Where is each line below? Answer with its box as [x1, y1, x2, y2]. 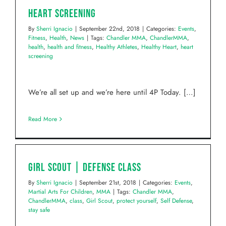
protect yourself [117, 196, 156, 206]
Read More [28, 115, 57, 124]
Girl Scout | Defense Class [28, 161, 141, 175]
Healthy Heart [141, 42, 177, 52]
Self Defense [160, 196, 192, 206]
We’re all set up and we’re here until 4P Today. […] [28, 87, 196, 98]
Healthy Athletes [96, 42, 137, 52]
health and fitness [47, 42, 92, 52]
